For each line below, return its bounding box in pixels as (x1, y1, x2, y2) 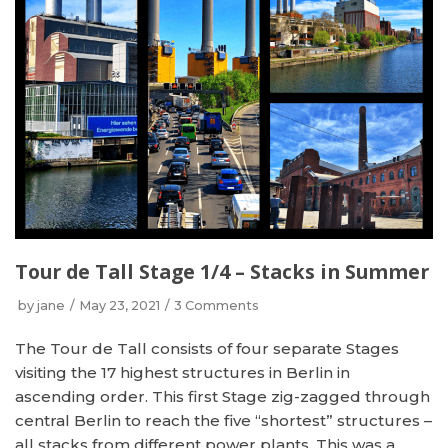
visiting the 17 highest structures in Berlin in (15, 363, 350, 382)
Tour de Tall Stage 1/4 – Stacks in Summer (15, 258, 429, 285)
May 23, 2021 (79, 298, 160, 313)
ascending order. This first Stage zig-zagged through (15, 387, 430, 406)
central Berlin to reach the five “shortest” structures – (15, 411, 432, 430)
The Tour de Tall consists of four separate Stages (15, 339, 399, 358)
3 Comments (174, 298, 259, 313)
